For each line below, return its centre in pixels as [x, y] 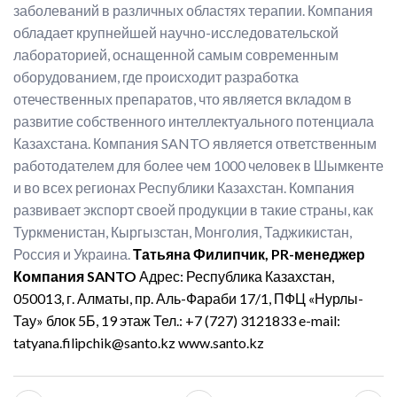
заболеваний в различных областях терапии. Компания [193, 10]
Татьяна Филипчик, [202, 254]
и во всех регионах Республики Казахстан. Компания [184, 187]
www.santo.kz [221, 343]
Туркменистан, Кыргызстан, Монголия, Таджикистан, [183, 232]
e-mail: [319, 320]
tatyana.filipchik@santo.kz [94, 343]
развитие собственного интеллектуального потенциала [194, 121]
